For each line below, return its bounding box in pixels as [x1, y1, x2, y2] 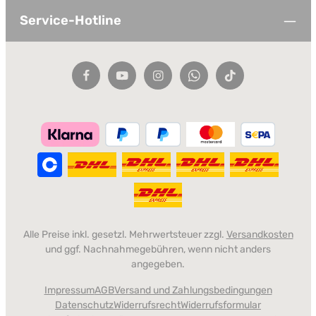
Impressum [44, 284, 95, 297]
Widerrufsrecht [114, 299, 181, 312]
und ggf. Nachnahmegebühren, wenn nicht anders [45, 243, 271, 256]
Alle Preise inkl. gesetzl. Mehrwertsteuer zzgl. [23, 229, 226, 241]
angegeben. [131, 258, 185, 271]
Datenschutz [55, 299, 114, 312]
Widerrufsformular [181, 299, 261, 312]
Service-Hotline [19, 13, 121, 29]
